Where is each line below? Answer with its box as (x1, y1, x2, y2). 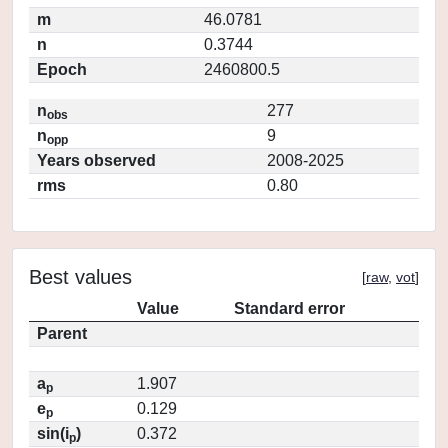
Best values (29, 266, 132, 288)
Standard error (234, 300, 345, 317)
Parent (37, 325, 87, 342)
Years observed (37, 152, 156, 169)
